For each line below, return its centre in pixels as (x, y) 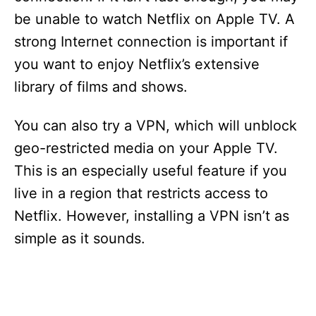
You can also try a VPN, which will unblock (156, 126)
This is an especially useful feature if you (151, 171)
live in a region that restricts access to (141, 193)
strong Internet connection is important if (151, 42)
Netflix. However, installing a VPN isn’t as (152, 216)
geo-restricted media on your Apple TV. (146, 148)
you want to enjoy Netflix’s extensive (137, 64)
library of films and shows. (101, 87)
